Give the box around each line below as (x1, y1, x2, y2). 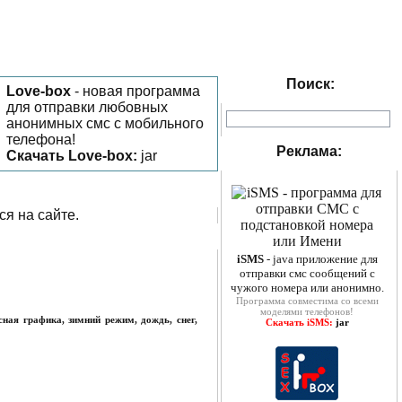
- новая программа (71, 83, 200, 99)
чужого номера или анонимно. (230, 281, 384, 294)
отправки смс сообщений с (239, 267, 375, 280)
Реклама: (276, 144, 342, 159)
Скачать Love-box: (6, 148, 137, 163)
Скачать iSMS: (265, 317, 336, 328)
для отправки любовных (6, 100, 168, 115)
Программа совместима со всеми (235, 295, 379, 306)
